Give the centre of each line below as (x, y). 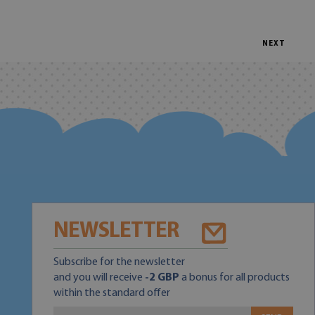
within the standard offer (111, 293)
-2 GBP (162, 278)
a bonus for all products (234, 278)
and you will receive (99, 278)
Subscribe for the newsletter (119, 262)
